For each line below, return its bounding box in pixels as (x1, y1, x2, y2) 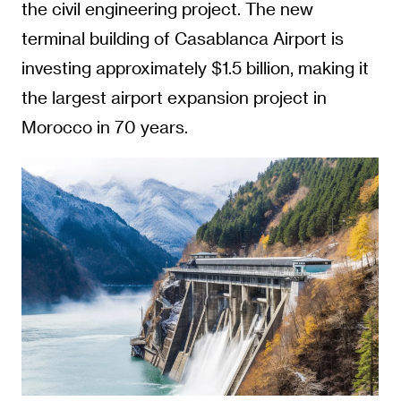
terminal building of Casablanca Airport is (21, 27, 344, 48)
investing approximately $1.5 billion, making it (21, 56, 369, 78)
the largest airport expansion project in (21, 86, 327, 107)
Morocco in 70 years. (21, 115, 188, 137)
